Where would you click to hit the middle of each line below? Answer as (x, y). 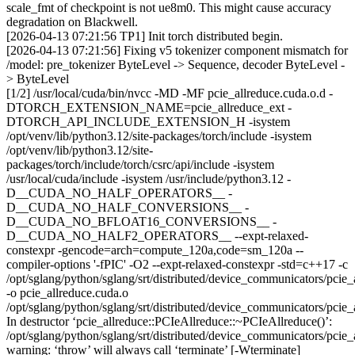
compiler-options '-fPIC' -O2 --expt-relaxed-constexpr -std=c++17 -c (177, 264)
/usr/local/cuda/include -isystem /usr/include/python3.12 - (149, 178)
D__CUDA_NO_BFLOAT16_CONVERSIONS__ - (141, 221)
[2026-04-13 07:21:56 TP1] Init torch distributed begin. (145, 36)
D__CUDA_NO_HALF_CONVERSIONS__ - (128, 207)
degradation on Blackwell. (72, 21)
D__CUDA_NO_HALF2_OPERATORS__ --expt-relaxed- (157, 235)
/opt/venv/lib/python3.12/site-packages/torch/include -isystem (159, 136)
